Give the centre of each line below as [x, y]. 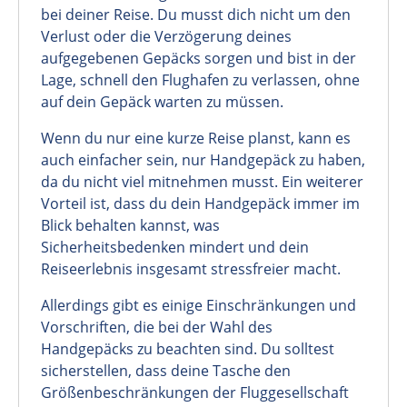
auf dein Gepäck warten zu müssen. [162, 101]
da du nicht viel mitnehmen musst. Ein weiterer [202, 181]
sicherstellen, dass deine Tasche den [166, 370]
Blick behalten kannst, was [130, 225]
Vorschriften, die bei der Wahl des [157, 327]
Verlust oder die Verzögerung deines [166, 36]
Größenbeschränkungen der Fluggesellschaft [195, 392]
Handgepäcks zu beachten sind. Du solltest [188, 348]
